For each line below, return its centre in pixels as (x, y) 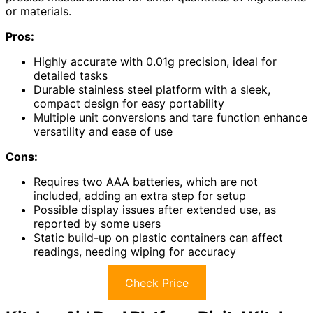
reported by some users (97, 223)
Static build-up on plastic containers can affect (158, 237)
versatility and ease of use (103, 131)
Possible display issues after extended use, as (155, 209)
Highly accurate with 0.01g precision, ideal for (155, 61)
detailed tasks (71, 75)
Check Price (156, 283)
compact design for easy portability (129, 103)
